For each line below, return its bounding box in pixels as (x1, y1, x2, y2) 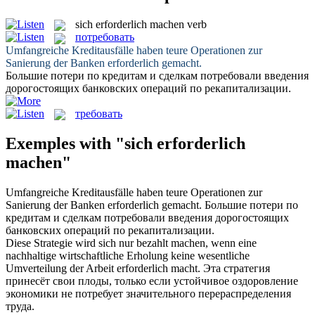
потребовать (75, 31, 134, 44)
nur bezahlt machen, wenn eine (116, 236, 257, 249)
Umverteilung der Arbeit (6, 262, 117, 274)
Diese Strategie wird (6, 236, 98, 249)
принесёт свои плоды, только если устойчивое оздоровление (6, 274, 298, 287)
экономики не (6, 287, 75, 300)
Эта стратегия (203, 262, 270, 274)
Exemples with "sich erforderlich (6, 134, 245, 153)
